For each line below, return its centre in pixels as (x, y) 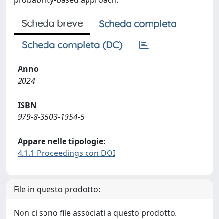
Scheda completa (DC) (72, 45)
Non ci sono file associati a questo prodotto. (95, 213)
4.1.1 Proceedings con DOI (66, 153)
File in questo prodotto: (57, 189)
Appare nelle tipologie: (62, 141)
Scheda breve (52, 23)
